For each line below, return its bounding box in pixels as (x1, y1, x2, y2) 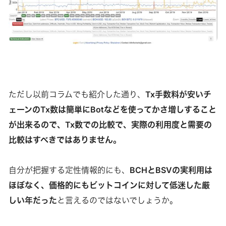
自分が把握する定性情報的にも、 (8, 165, 130, 176)
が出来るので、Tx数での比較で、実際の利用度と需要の (8, 120, 212, 130)
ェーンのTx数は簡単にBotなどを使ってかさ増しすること (8, 104, 216, 115)
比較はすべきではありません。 (8, 135, 121, 145)
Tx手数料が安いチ (145, 89, 211, 100)
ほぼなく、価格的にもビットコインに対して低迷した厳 (8, 180, 210, 191)
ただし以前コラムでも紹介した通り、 (8, 89, 145, 100)
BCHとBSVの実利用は (129, 165, 212, 176)
